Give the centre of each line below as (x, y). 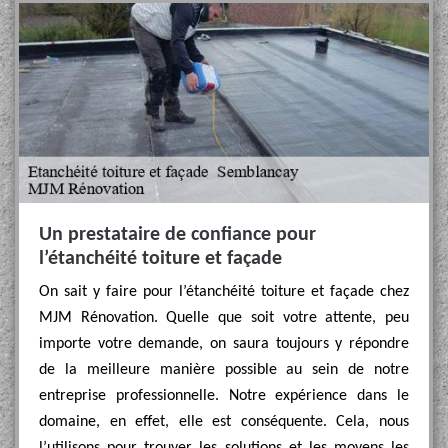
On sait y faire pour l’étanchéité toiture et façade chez (224, 292)
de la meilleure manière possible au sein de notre (224, 370)
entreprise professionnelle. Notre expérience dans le (224, 396)
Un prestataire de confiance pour (177, 235)
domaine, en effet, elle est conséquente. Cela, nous (224, 422)
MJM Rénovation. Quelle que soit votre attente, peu (224, 318)
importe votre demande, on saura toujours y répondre (224, 344)
